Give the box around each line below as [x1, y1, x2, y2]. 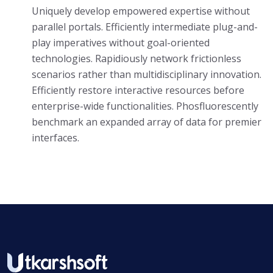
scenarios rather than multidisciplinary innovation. [32, 68, 261, 81]
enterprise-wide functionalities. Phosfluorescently [32, 99, 258, 113]
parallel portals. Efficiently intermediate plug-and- [32, 20, 258, 34]
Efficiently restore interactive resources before [32, 83, 244, 97]
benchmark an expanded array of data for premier [32, 115, 261, 129]
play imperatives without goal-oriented [32, 36, 210, 49]
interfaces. [32, 131, 79, 144]
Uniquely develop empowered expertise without [32, 4, 250, 18]
